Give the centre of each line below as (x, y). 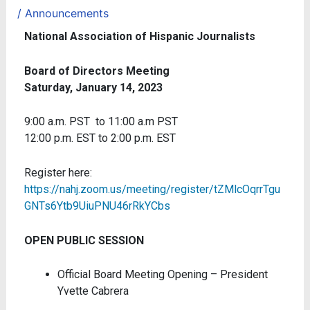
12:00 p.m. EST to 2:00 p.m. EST (100, 138)
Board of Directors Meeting (97, 71)
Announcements (66, 13)
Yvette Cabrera (93, 291)
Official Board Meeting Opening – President (162, 275)
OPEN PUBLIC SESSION (84, 240)
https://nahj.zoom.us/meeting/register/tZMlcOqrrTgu (152, 189)
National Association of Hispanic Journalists (139, 37)
